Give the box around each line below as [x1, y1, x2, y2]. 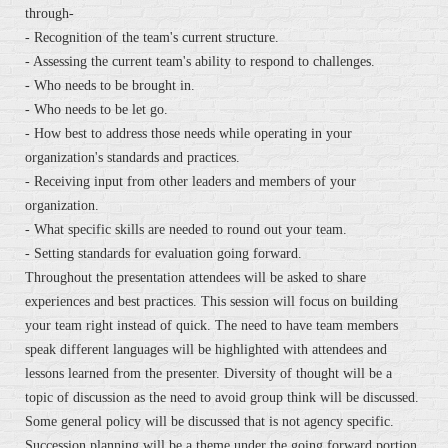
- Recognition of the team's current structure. [25, 30, 279, 46]
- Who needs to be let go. [25, 102, 168, 118]
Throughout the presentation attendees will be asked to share [25, 270, 366, 286]
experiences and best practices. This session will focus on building [25, 294, 398, 310]
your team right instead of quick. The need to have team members [25, 318, 398, 334]
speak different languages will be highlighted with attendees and [25, 342, 387, 358]
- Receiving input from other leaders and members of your [25, 174, 356, 190]
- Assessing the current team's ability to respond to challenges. [25, 54, 375, 70]
